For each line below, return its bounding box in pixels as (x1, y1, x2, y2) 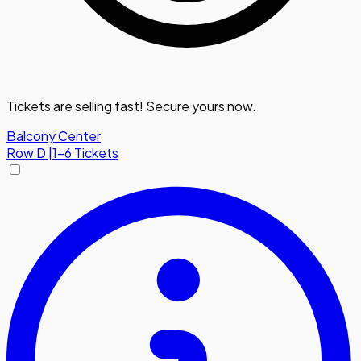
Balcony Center (6, 127, 101, 145)
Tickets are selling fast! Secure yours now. (6, 98, 256, 115)
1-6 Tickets (52, 144, 118, 162)
